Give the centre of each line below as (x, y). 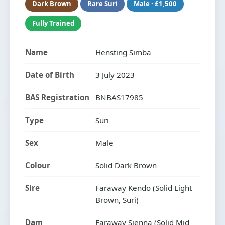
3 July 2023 (115, 75)
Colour (38, 165)
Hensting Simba (123, 52)
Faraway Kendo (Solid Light (144, 188)
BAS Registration (57, 97)
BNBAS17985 (119, 97)
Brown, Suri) (117, 200)
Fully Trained (53, 23)
